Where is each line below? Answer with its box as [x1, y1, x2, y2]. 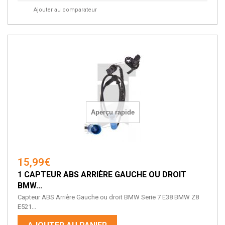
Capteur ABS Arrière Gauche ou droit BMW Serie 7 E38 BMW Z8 [18, 193, 199, 201]
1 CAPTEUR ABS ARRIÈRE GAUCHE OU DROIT [18, 170, 186, 180]
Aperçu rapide [91, 108, 135, 117]
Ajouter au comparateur [33, 7, 97, 14]
